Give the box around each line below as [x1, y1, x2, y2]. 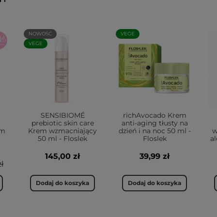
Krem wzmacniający [28, 126, 97, 135]
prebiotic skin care [31, 119, 94, 127]
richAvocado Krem [123, 111, 186, 120]
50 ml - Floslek [38, 134, 87, 143]
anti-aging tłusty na [121, 119, 188, 127]
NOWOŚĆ [29, 31, 52, 37]
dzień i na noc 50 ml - [118, 126, 191, 135]
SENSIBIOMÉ [40, 111, 85, 120]
